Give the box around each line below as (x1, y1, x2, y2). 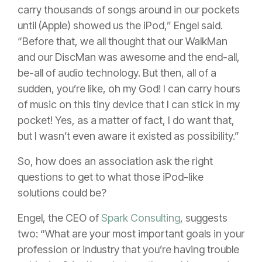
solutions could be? (18, 187, 109, 199)
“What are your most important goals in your (40, 227, 244, 240)
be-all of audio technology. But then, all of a (18, 67, 216, 80)
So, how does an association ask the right (18, 155, 213, 168)
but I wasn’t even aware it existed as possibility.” (18, 130, 242, 143)
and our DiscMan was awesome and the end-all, (18, 51, 240, 64)
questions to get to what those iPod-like (18, 171, 204, 184)
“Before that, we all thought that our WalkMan (18, 35, 227, 48)
